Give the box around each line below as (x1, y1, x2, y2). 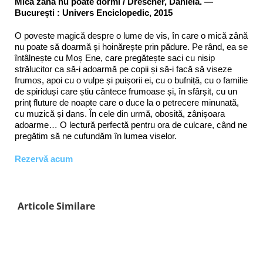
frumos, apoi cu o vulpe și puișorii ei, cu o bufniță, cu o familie (15, 75, 248, 86)
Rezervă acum (15, 154, 73, 164)
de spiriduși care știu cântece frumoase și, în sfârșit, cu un (15, 86, 237, 97)
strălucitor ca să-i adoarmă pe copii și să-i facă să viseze (15, 64, 232, 75)
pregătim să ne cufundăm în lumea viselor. (15, 131, 177, 141)
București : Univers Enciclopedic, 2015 (15, 8, 173, 18)
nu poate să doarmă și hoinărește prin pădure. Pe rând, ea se (15, 42, 248, 52)
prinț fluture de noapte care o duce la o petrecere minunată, (15, 97, 239, 108)
